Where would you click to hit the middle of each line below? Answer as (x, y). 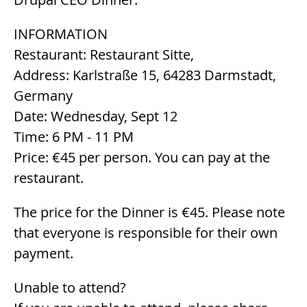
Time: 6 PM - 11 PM (74, 136)
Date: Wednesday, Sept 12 (96, 116)
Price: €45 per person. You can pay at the (142, 157)
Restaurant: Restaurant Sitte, (104, 54)
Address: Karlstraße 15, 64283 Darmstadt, (145, 75)
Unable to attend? (70, 287)
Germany (43, 95)
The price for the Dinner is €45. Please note (149, 212)
